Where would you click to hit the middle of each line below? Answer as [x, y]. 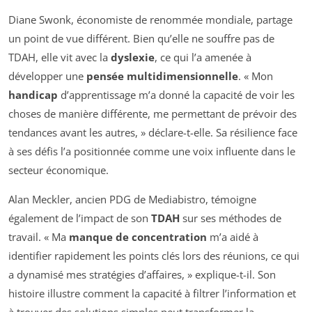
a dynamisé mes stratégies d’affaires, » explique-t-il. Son [142, 274]
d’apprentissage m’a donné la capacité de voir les [176, 94]
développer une [47, 76]
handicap [33, 94]
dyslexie [133, 57]
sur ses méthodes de [231, 218]
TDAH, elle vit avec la [60, 57]
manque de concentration [138, 236]
